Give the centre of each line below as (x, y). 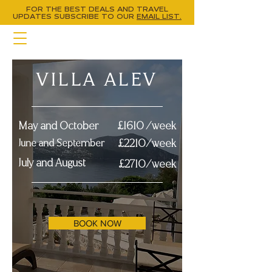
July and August (52, 163)
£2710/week (147, 164)
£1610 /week (147, 126)
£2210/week (147, 144)
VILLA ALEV (97, 80)
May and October (58, 126)
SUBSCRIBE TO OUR (95, 16)
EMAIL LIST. (159, 16)
